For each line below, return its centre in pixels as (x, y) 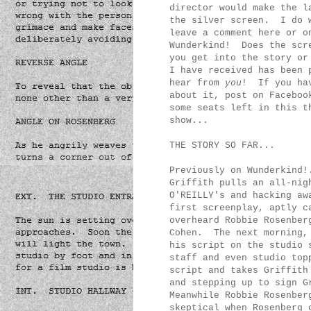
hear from (197, 83)
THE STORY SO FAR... (222, 146)
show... (189, 121)
